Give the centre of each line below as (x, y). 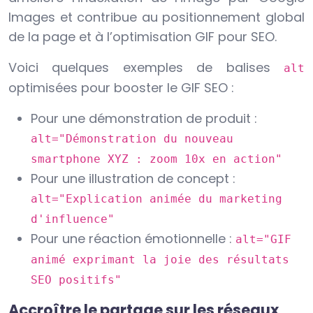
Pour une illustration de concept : (133, 179)
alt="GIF (263, 240)
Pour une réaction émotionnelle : (133, 239)
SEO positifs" (76, 280)
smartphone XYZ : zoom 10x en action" (156, 159)
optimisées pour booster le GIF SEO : (121, 88)
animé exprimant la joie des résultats (160, 260)
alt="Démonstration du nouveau (132, 139)
